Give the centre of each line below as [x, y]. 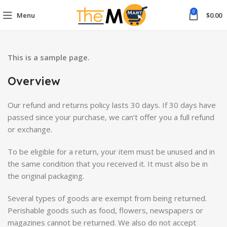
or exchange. [30, 129]
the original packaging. [46, 176]
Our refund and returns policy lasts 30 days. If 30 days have [112, 105]
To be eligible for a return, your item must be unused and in [111, 152]
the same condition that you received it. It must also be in [108, 164]
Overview [34, 81]
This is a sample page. [49, 57]
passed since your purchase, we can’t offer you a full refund [111, 117]
